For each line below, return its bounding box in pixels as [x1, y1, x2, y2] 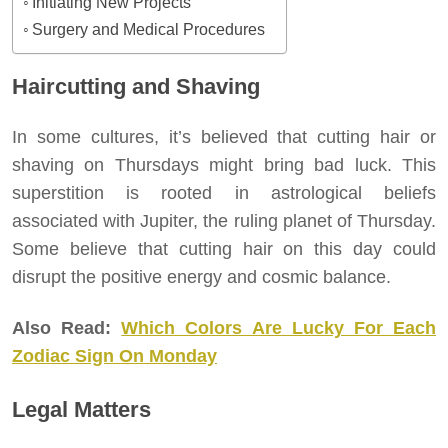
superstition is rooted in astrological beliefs [12, 182, 436, 203]
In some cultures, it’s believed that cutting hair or [12, 126, 436, 147]
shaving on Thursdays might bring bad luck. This [12, 154, 436, 175]
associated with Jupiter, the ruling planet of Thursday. [12, 210, 436, 231]
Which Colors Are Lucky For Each [121, 317, 437, 338]
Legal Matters [12, 396, 151, 422]
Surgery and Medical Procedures [32, 19, 266, 38]
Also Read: [12, 317, 112, 338]
